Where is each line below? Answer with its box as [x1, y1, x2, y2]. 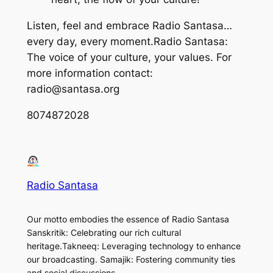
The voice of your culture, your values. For [26, 51, 232, 64]
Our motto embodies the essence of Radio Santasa [26, 213, 229, 224]
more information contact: [26, 67, 153, 80]
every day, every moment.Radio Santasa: [26, 35, 228, 48]
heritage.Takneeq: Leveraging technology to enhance [26, 240, 241, 251]
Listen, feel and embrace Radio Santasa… [26, 19, 232, 32]
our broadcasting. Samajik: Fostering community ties [26, 253, 235, 264]
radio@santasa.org [26, 83, 119, 96]
